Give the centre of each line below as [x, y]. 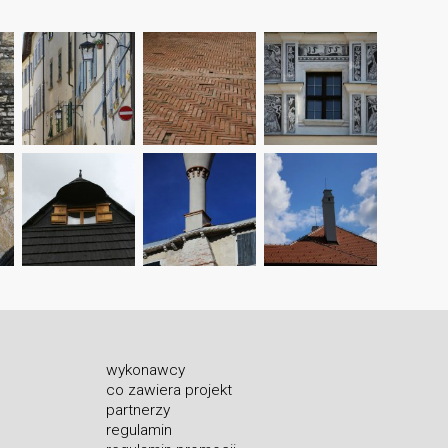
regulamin [138, 429]
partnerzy [137, 409]
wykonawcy [145, 369]
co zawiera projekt [168, 389]
